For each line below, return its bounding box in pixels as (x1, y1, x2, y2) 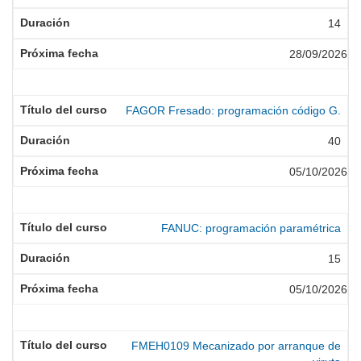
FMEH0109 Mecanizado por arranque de (131, 339, 341, 352)
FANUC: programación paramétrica (161, 222, 341, 234)
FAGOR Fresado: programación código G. (126, 104, 341, 117)
